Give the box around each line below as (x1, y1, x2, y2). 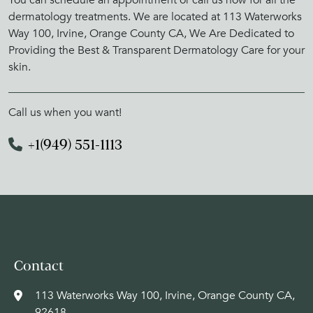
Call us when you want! (8, 104, 122, 120)
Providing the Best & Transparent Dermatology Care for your (8, 42, 305, 58)
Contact (14, 259, 64, 273)
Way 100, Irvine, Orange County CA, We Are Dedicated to (8, 25, 294, 41)
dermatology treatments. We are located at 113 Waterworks (8, 8, 302, 24)
